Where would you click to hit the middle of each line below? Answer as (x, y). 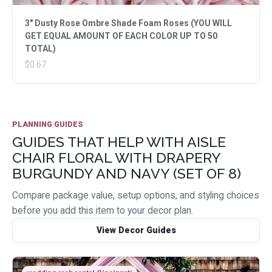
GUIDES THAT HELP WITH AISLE (119, 142)
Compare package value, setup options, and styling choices (136, 195)
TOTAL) (40, 49)
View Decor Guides (136, 230)
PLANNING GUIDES (48, 124)
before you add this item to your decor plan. (103, 211)
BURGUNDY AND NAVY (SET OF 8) (127, 174)
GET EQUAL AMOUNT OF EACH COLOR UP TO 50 (121, 36)
